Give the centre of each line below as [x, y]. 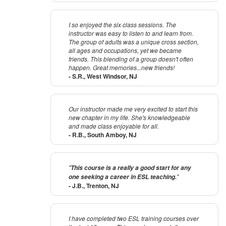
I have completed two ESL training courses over [134, 218]
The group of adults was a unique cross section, [134, 42]
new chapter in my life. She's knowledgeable [129, 118]
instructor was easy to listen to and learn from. [131, 33]
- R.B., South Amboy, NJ [103, 135]
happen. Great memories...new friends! [122, 68]
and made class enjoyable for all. [114, 126]
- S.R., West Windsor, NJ [103, 76]
